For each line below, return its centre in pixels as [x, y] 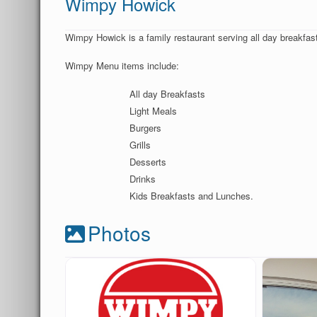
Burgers [145, 128]
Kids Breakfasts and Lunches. [191, 196]
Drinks [142, 179]
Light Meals [153, 111]
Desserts [148, 162]
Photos [119, 233]
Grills [140, 145]
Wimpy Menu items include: [122, 65]
